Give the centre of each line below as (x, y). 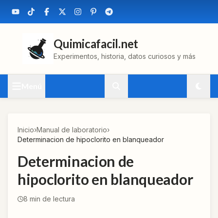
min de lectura (51, 199)
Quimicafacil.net (96, 44)
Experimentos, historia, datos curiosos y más (125, 56)
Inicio (26, 130)
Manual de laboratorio (72, 130)
